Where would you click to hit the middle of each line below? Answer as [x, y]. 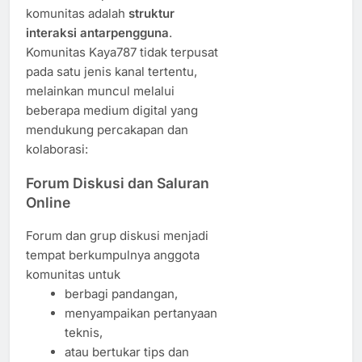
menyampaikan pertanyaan [141, 314]
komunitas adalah [77, 14]
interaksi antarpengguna [97, 33]
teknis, [83, 333]
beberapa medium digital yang [112, 111]
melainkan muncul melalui [100, 91]
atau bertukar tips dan [126, 352]
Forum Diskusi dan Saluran [118, 183]
